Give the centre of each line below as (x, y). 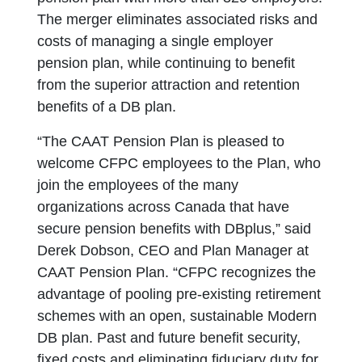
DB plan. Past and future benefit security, (169, 338)
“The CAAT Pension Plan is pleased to (161, 141)
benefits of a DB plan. (107, 107)
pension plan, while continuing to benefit (166, 63)
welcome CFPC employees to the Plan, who (179, 163)
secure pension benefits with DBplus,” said (175, 229)
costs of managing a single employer (156, 41)
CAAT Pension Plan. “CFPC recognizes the (177, 272)
